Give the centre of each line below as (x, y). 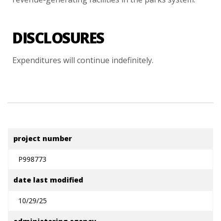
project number (43, 138)
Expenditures (37, 60)
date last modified (48, 180)
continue (93, 60)
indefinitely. (133, 60)
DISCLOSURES (58, 38)
